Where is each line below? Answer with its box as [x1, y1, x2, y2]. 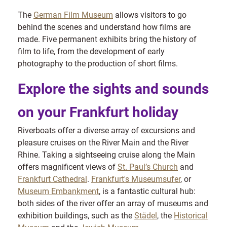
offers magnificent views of [18, 161, 118, 172]
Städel [134, 210, 157, 221]
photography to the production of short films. [18, 58, 178, 69]
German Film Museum [33, 9, 113, 20]
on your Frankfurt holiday [18, 102, 178, 122]
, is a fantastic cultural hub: [99, 185, 196, 197]
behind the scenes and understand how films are [18, 21, 191, 32]
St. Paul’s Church [118, 161, 178, 172]
